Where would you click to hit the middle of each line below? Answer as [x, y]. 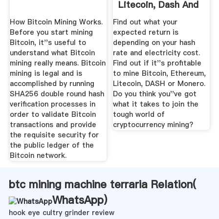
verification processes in [52, 104]
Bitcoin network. [38, 155]
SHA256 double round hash [57, 94]
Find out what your [145, 22]
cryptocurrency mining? [153, 124]
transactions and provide [53, 124]
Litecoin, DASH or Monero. [159, 83]
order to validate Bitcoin [53, 114]
